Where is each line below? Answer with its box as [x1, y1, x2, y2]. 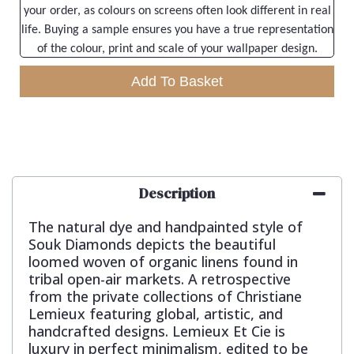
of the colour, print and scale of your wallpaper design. [36, 43, 318, 56]
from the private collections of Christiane [28, 287, 302, 307]
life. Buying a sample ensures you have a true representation [21, 24, 333, 37]
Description [139, 183, 215, 204]
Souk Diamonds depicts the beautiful [28, 235, 276, 254]
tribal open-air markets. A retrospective [28, 269, 291, 289]
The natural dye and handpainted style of [28, 217, 303, 237]
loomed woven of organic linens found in [28, 252, 298, 272]
